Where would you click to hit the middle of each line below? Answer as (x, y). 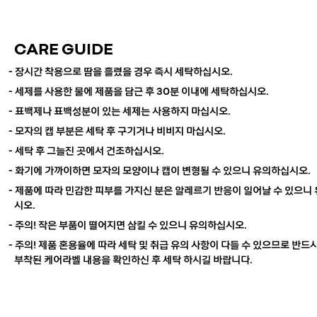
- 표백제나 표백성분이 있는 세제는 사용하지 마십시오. (120, 110)
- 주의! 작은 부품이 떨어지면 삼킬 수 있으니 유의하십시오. (128, 224)
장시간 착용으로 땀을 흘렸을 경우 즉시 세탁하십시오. (124, 70)
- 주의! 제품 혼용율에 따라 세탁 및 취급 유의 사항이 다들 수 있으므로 (150, 244)
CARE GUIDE (64, 47)
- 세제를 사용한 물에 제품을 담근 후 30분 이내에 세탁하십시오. (139, 90)
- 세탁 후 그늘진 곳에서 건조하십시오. (86, 150)
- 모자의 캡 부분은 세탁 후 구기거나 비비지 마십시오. (117, 130)
